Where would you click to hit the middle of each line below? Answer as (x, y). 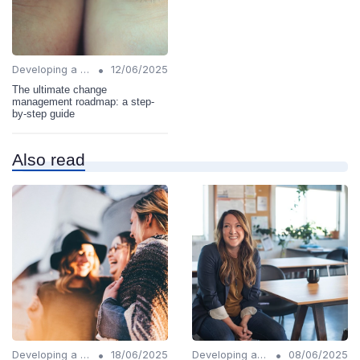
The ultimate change (59, 90)
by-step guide (43, 114)
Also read (49, 160)
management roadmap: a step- (83, 102)
